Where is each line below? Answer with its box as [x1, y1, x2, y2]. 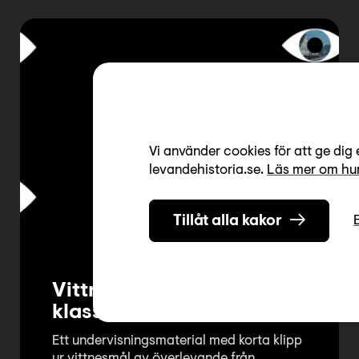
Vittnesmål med [52, 280, 206, 302]
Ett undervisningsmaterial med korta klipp [52, 333, 302, 348]
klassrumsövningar [52, 302, 242, 324]
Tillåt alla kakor [173, 214, 282, 229]
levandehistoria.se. [149, 163, 267, 177]
